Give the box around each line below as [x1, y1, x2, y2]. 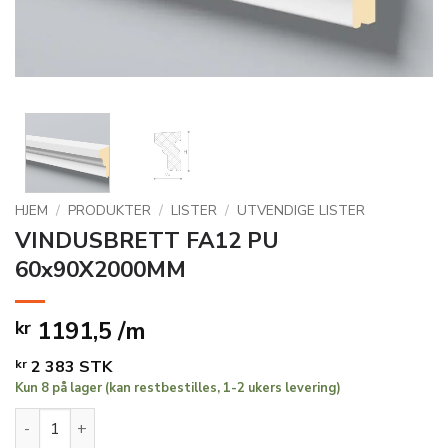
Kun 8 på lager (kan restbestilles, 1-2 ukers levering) [15, 378, 341, 397]
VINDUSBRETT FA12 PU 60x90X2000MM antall [14, 408, 349, 429]
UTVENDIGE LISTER [237, 200, 366, 220]
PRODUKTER [68, 200, 152, 220]
